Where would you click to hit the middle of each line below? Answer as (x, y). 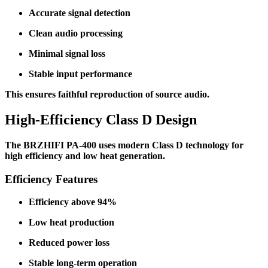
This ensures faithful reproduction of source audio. (107, 95)
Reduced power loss (69, 243)
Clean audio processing (76, 33)
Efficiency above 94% (73, 202)
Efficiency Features (51, 179)
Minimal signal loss (67, 54)
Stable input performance (80, 74)
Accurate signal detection (80, 13)
